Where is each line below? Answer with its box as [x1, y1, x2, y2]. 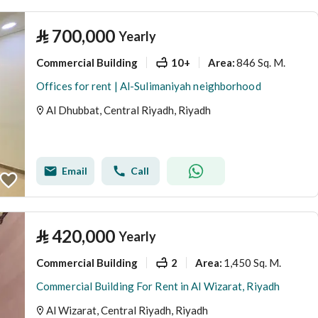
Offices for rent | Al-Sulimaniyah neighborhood [36, 79, 261, 92]
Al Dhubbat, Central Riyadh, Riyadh [46, 104, 211, 116]
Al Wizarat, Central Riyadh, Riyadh [46, 304, 208, 317]
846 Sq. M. [236, 55, 285, 69]
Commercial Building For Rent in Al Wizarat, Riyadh [36, 280, 280, 292]
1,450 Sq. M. [224, 256, 281, 269]
